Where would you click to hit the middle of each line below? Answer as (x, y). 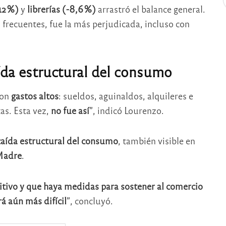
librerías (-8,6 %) (61, 9)
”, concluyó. (90, 200)
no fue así (70, 110)
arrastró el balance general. (150, 9)
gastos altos (35, 95)
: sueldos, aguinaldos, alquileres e (126, 95)
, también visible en (156, 141)
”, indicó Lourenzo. (126, 110)
